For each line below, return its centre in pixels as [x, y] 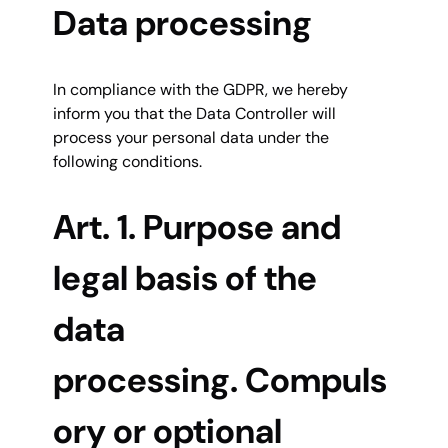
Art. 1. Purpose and [197, 228]
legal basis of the [185, 279]
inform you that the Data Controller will [194, 113]
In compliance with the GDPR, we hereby [200, 89]
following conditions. [127, 161]
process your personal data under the [191, 137]
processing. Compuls [220, 381]
